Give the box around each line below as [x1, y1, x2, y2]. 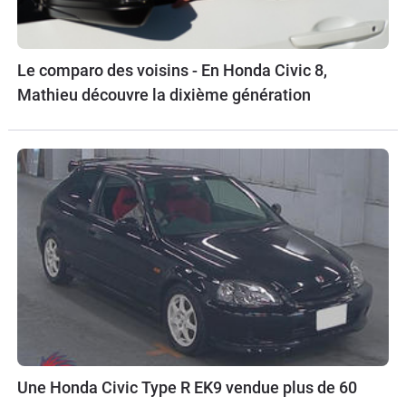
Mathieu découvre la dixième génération [17, 84, 311, 104]
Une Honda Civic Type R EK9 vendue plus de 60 [17, 378, 357, 398]
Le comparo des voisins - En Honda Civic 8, [17, 60, 327, 80]
